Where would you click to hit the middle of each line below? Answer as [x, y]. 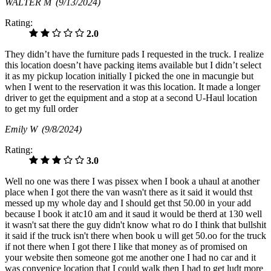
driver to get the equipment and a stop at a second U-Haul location [131, 97]
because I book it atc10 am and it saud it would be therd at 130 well [133, 214]
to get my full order [41, 108]
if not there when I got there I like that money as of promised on [126, 246]
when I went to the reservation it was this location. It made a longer [132, 87]
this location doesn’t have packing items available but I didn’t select [133, 65]
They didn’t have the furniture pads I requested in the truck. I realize [134, 54]
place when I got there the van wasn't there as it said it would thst [129, 192]
